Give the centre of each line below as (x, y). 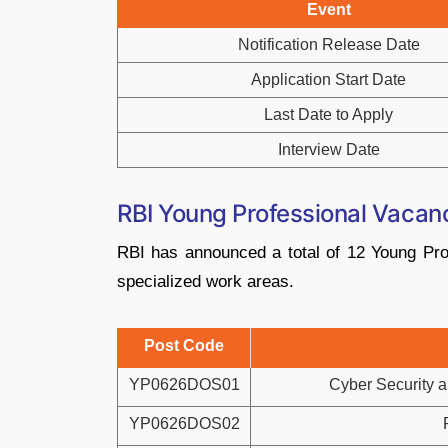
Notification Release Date (328, 44)
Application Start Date (328, 79)
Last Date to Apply (328, 114)
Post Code (184, 345)
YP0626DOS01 (184, 384)
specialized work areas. (205, 281)
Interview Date (328, 149)
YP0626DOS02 (184, 423)
